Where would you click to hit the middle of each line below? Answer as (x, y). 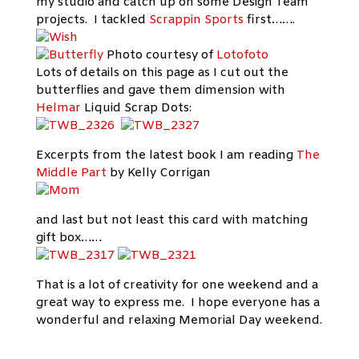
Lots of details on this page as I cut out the (162, 73)
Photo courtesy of (159, 55)
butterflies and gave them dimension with (160, 91)
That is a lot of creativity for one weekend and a (177, 285)
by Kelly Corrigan (158, 173)
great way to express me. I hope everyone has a (177, 303)
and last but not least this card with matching (171, 220)
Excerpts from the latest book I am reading (166, 155)
